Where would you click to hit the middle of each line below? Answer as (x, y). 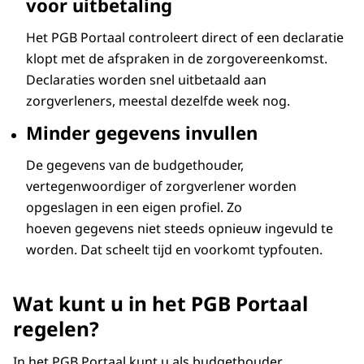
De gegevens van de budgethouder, (135, 165)
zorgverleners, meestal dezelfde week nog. (158, 100)
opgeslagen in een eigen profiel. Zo (134, 207)
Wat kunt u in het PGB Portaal (160, 303)
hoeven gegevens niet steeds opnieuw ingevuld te (180, 228)
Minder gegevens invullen (142, 132)
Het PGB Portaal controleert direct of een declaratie (185, 37)
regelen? (56, 328)
